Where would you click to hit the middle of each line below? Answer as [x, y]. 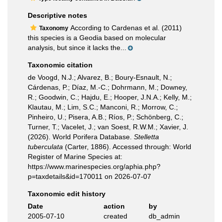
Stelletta [146, 137]
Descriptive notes [57, 15]
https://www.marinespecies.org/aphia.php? [94, 166]
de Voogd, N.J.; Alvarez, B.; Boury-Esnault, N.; [100, 77]
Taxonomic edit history [67, 194]
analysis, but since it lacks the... [77, 48]
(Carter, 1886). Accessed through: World [127, 147]
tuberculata [45, 147]
